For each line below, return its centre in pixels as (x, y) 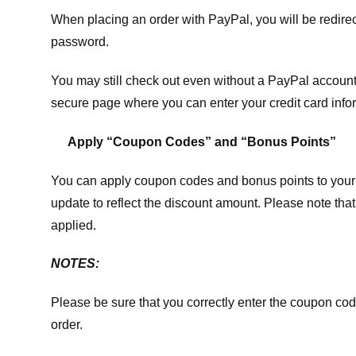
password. (80, 42)
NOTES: (75, 264)
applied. (74, 225)
